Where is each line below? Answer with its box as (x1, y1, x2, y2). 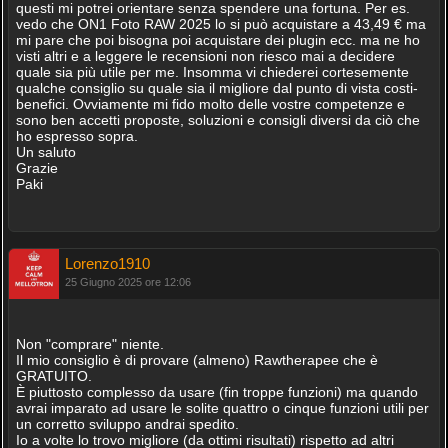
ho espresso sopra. (15, 128, 138, 144)
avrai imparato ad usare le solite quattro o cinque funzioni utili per (15, 400, 429, 416)
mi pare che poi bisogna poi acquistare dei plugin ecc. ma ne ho (15, 32, 420, 48)
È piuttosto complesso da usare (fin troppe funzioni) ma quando (15, 384, 418, 400)
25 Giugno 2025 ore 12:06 (64, 276, 191, 288)
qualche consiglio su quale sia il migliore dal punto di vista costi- (15, 80, 418, 96)
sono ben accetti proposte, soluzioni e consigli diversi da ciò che (15, 112, 420, 128)
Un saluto (15, 144, 76, 160)
